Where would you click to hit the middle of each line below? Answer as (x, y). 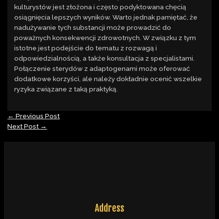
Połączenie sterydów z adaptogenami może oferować (102, 69)
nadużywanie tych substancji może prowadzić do (93, 28)
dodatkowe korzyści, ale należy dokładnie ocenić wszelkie (108, 79)
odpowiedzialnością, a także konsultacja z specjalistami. (105, 58)
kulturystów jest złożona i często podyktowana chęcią (100, 7)
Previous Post (37, 116)
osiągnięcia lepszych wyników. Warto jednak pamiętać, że (106, 17)
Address (109, 208)
